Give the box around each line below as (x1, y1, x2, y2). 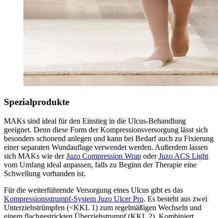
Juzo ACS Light (159, 152, 208, 161)
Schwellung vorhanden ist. (4, 169, 90, 178)
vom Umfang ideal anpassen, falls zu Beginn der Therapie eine (4, 161, 197, 169)
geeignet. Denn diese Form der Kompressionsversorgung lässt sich (4, 126, 208, 134)
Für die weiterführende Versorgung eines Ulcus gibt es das (4, 186, 183, 195)
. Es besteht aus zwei (144, 195, 207, 203)
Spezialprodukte (4, 97, 69, 108)
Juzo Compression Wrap (66, 152, 141, 161)
